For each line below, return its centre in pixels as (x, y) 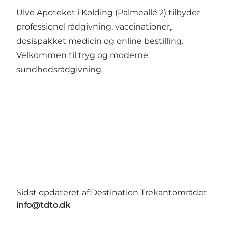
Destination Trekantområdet (149, 193)
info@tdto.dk (43, 205)
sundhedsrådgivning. (60, 70)
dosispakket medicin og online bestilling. (100, 41)
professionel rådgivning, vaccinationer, (94, 27)
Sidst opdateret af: (53, 193)
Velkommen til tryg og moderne (82, 55)
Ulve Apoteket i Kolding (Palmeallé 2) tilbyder (108, 13)
